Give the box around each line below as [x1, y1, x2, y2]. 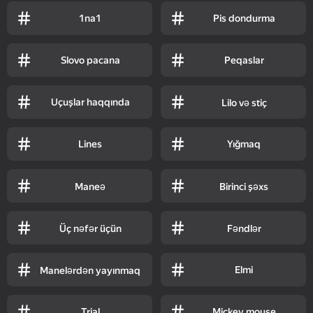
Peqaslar [224, 54, 264, 66]
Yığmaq [227, 138, 261, 150]
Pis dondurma [212, 12, 275, 24]
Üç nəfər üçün [59, 222, 122, 234]
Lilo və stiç [221, 96, 267, 108]
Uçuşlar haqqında [50, 96, 130, 108]
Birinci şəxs [219, 180, 269, 192]
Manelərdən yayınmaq [40, 264, 141, 276]
